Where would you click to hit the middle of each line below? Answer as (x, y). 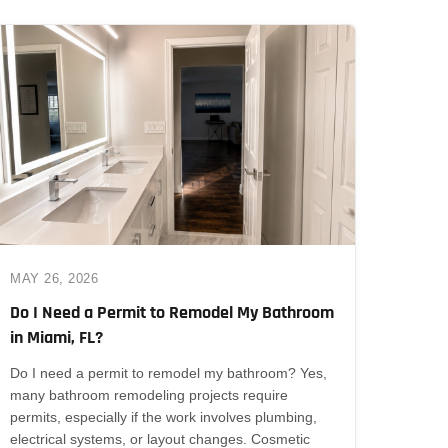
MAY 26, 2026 (54, 278)
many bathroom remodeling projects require (149, 394)
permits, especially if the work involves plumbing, (164, 416)
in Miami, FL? (57, 337)
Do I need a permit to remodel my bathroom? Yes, (169, 372)
